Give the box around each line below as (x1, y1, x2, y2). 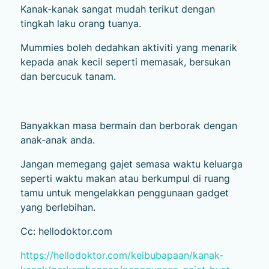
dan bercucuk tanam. (20, 70, 116, 82)
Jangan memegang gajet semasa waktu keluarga (20, 157, 243, 170)
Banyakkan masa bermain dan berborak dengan (20, 119, 237, 131)
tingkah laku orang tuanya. (20, 17, 141, 29)
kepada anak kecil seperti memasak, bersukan (20, 55, 231, 68)
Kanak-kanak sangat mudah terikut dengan (20, 2, 215, 15)
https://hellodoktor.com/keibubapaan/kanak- (20, 249, 223, 261)
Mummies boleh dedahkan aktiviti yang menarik (20, 41, 237, 53)
